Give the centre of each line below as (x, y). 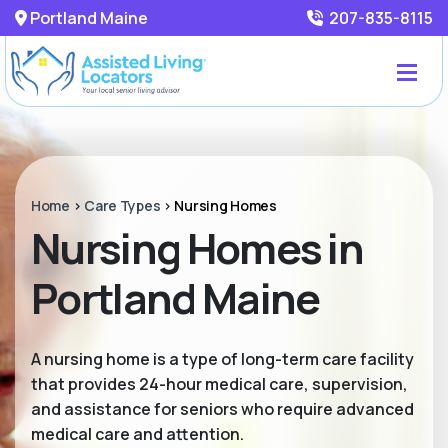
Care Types (122, 205)
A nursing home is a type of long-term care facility (222, 359)
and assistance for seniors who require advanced (222, 409)
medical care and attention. (137, 434)
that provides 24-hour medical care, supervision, (219, 384)
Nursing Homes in (197, 248)
